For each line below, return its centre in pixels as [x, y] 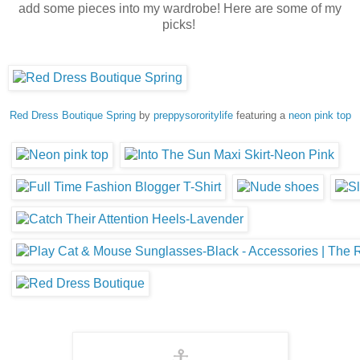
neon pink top [319, 115]
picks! [180, 24]
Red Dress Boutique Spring [72, 115]
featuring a [260, 115]
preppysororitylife [193, 115]
